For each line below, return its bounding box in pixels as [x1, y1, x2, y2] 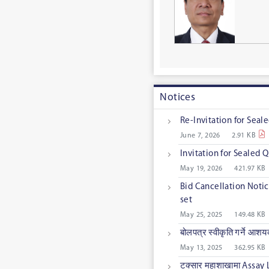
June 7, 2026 [180, 132, 220, 140]
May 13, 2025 [180, 244, 223, 252]
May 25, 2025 [180, 211, 223, 219]
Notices [160, 92, 196, 103]
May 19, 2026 [180, 165, 223, 173]
